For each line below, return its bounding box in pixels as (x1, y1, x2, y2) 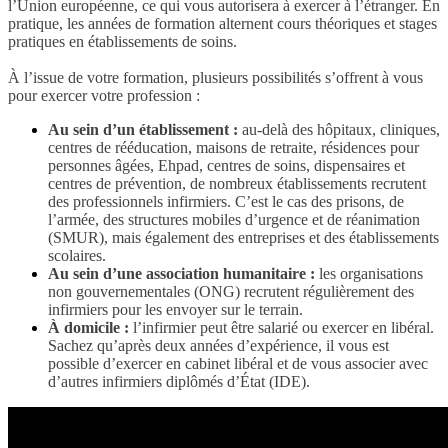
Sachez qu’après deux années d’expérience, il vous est (48, 337, 389, 355)
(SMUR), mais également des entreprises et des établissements (48, 229, 439, 247)
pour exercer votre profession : (8, 87, 200, 105)
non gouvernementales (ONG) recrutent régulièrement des (48, 283, 414, 301)
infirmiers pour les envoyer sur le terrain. (48, 301, 311, 319)
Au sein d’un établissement (48, 121, 229, 139)
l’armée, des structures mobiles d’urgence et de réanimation (48, 211, 420, 229)
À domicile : (48, 319, 129, 337)
